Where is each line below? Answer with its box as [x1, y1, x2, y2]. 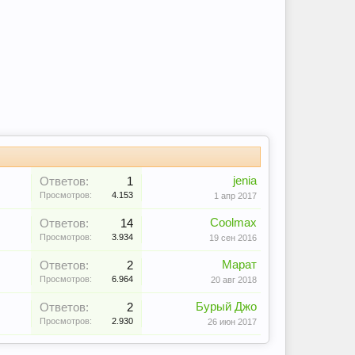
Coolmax [210, 216, 257, 229]
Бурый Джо [196, 300, 257, 313]
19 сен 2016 [209, 233, 257, 242]
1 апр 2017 [214, 191, 257, 200]
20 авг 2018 [211, 275, 257, 284]
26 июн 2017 [208, 317, 257, 326]
